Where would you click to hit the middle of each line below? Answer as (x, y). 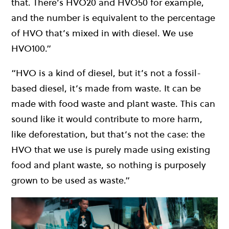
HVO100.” (31, 49)
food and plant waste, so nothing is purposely (109, 165)
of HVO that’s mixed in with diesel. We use (102, 33)
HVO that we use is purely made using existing (111, 150)
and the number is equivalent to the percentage (113, 18)
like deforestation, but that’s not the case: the (108, 134)
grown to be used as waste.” (71, 180)
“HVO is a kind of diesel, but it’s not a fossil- (106, 73)
